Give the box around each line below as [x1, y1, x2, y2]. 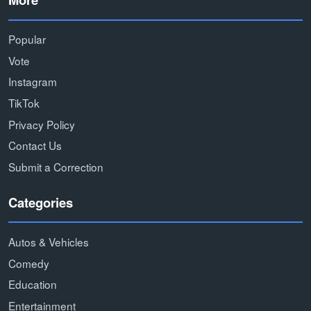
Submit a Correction [8, 159, 103, 175]
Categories [8, 192, 73, 212]
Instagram [8, 74, 57, 90]
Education [8, 276, 57, 292]
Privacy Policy [8, 116, 75, 132]
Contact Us [8, 137, 62, 153]
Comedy [8, 255, 49, 271]
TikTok [8, 95, 40, 111]
